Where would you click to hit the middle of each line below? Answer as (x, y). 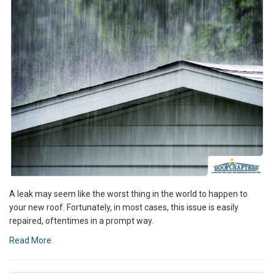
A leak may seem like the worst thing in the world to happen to (128, 194)
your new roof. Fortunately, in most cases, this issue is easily (124, 207)
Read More (30, 240)
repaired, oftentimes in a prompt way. (81, 220)
